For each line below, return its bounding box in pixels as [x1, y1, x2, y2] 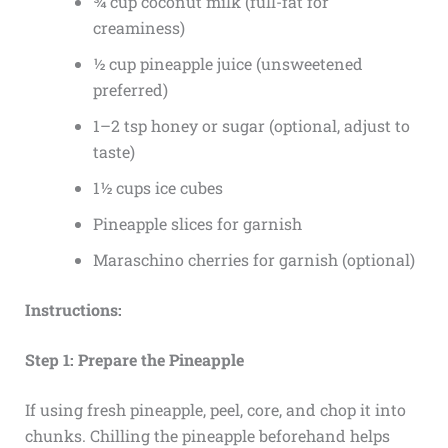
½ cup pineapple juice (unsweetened [92, 52, 363, 74]
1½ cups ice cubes [92, 176, 223, 198]
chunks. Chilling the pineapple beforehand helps [24, 424, 390, 446]
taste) [92, 140, 135, 162]
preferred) [92, 78, 168, 100]
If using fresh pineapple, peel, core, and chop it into [24, 398, 406, 420]
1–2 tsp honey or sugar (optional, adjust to [92, 114, 410, 136]
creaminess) [92, 16, 185, 38]
